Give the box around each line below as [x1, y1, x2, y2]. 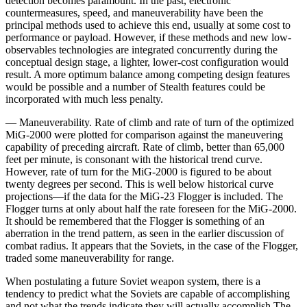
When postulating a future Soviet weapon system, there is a [5, 275, 260, 287]
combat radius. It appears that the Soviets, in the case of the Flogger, [5, 239, 298, 251]
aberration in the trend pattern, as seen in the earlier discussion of [5, 227, 284, 239]
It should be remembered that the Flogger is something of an [5, 214, 265, 227]
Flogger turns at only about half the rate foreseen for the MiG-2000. [5, 202, 297, 214]
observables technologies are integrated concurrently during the [5, 43, 278, 56]
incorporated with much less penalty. [5, 93, 163, 105]
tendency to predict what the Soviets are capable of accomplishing [5, 287, 290, 299]
